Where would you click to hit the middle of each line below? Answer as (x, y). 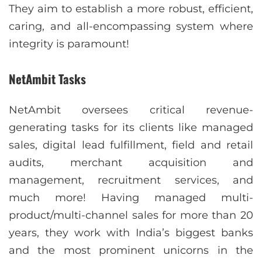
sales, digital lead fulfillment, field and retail (131, 145)
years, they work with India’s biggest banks (131, 233)
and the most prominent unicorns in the (131, 250)
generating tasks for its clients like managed (131, 127)
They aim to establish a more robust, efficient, (131, 9)
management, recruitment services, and (131, 180)
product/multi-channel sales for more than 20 (131, 215)
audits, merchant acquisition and (131, 163)
